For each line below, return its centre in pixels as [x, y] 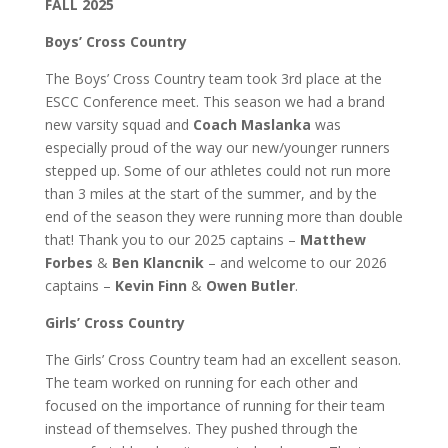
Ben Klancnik [157, 262]
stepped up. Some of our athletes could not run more [217, 170]
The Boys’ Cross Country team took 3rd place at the [213, 78]
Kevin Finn [150, 285]
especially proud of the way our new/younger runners [217, 147]
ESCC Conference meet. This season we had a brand [214, 101]
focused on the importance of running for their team [214, 405]
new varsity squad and [118, 124]
